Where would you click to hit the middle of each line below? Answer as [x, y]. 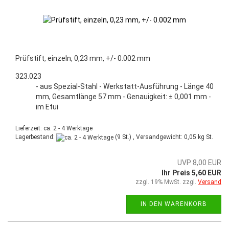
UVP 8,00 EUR [199, 162]
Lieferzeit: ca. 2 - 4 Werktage [54, 129]
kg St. [205, 137]
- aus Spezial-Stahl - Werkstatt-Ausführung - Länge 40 [125, 87]
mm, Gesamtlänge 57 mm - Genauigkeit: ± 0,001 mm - [123, 97]
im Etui [47, 107]
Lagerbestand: [36, 137]
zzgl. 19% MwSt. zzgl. [167, 182]
